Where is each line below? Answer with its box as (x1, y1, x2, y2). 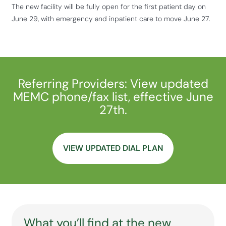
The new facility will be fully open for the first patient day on (12, 2, 206, 11)
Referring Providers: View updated (18, 76, 208, 91)
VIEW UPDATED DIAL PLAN (63, 143, 163, 153)
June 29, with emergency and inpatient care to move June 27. (12, 14, 210, 23)
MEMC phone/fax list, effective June (13, 89, 213, 104)
